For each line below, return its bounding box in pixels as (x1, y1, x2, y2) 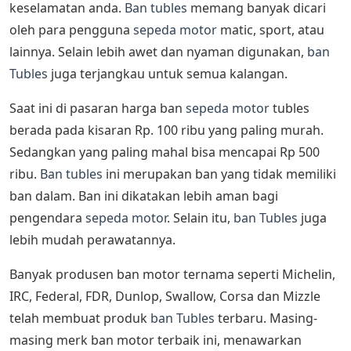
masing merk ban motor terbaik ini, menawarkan (9, 331, 302, 349)
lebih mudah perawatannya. (9, 231, 175, 249)
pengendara (9, 209, 85, 227)
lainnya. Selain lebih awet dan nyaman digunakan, (9, 43, 307, 61)
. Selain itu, (167, 209, 233, 227)
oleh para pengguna (9, 21, 133, 39)
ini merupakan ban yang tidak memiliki (103, 165, 336, 183)
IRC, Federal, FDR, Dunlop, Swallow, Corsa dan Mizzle (9, 288, 320, 306)
